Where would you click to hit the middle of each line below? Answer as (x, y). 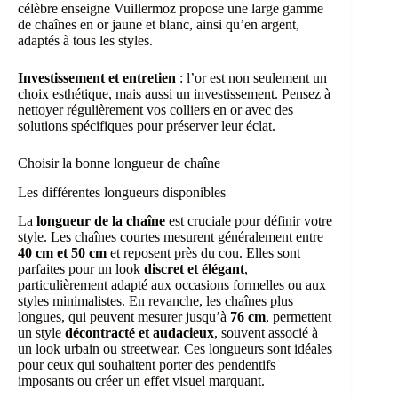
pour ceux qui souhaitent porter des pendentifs (147, 365)
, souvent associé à (266, 333)
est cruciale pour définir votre (249, 221)
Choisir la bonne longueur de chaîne (119, 163)
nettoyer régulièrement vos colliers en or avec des (155, 109)
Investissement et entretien (97, 77)
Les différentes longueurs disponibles (122, 192)
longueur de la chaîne (101, 221)
